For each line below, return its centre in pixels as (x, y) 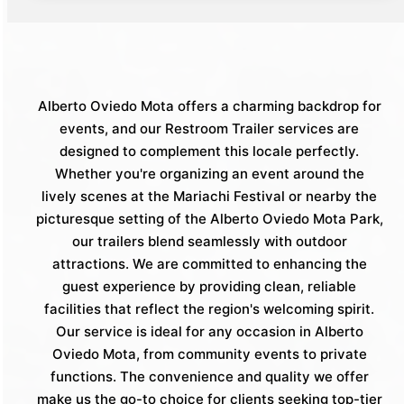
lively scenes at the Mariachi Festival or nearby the (209, 197)
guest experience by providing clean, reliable (209, 287)
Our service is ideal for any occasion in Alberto (209, 332)
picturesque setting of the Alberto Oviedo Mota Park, (209, 219)
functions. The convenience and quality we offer (209, 377)
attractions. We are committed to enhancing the (209, 264)
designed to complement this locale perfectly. (209, 151)
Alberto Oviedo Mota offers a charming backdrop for (209, 106)
